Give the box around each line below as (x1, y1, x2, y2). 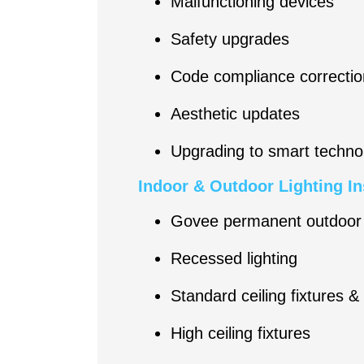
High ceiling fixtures (170, 323, 310, 342)
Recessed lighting (170, 249, 297, 267)
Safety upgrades (170, 29, 289, 48)
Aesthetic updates (170, 104, 300, 123)
